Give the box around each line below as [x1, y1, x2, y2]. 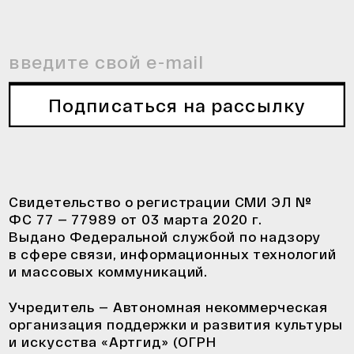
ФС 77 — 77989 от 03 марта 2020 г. [9, 210, 262, 227]
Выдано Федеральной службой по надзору [9, 228, 322, 244]
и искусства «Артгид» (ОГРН [9, 333, 217, 349]
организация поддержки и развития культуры [9, 315, 343, 332]
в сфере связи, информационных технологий [9, 245, 337, 262]
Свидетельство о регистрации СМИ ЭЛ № [9, 193, 312, 209]
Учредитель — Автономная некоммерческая [9, 298, 329, 314]
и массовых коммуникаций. [9, 262, 225, 279]
